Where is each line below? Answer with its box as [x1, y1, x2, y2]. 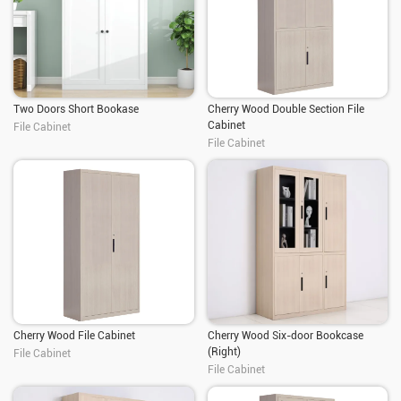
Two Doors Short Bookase [13, 102, 139, 115]
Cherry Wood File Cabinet [13, 328, 135, 342]
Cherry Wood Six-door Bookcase [207, 328, 363, 342]
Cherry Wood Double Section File [207, 102, 364, 115]
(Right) [207, 345, 241, 358]
